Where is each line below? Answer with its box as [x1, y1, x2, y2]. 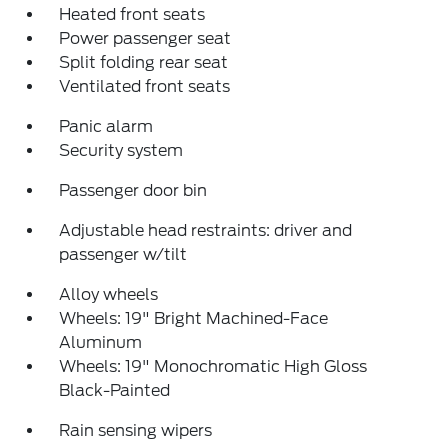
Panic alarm [59, 117, 154, 136]
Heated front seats [59, 5, 206, 24]
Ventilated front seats [59, 77, 231, 96]
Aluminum [59, 333, 143, 352]
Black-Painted [59, 381, 171, 400]
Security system [59, 141, 184, 160]
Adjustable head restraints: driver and [59, 221, 353, 240]
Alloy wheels [59, 285, 159, 304]
